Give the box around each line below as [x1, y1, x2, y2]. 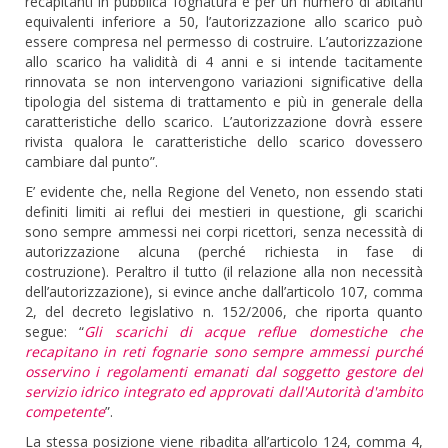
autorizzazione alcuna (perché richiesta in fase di [25, 242, 423, 261]
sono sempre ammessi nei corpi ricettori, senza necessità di [25, 222, 423, 241]
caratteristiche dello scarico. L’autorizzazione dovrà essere [25, 112, 423, 131]
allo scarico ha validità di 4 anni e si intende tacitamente [25, 52, 423, 71]
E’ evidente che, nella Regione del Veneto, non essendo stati [25, 182, 423, 201]
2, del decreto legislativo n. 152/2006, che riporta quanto [25, 302, 423, 321]
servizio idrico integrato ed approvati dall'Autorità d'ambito [25, 382, 423, 401]
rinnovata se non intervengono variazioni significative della [25, 72, 423, 91]
